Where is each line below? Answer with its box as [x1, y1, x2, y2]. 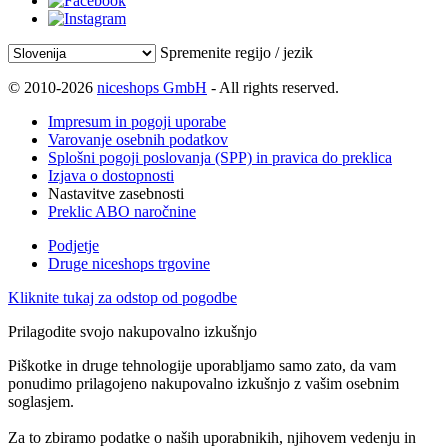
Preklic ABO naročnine [48, 202, 196, 220]
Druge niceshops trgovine [48, 254, 210, 272]
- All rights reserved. [207, 78, 339, 96]
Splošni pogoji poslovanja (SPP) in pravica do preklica [48, 148, 392, 166]
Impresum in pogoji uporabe [48, 112, 226, 130]
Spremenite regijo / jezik [160, 43, 313, 61]
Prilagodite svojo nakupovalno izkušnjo [8, 322, 257, 340]
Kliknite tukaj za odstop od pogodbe [8, 288, 237, 306]
